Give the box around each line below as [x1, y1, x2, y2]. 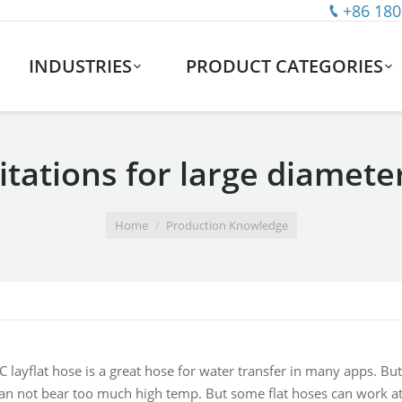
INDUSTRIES [28, 54, 132, 78]
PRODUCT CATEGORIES [186, 54, 384, 78]
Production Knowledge [165, 217, 288, 233]
